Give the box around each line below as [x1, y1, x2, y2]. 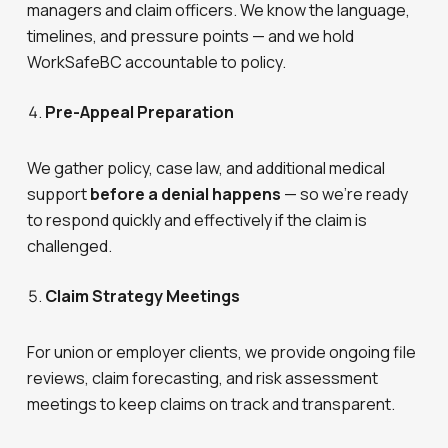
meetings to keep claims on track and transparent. [27, 393, 396, 415]
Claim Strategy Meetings [45, 285, 241, 307]
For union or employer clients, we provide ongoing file [27, 341, 417, 363]
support [27, 183, 91, 205]
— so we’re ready [281, 183, 409, 205]
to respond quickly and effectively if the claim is [27, 209, 368, 231]
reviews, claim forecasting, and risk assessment [27, 367, 379, 389]
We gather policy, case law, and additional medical [27, 157, 386, 179]
